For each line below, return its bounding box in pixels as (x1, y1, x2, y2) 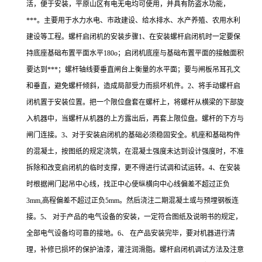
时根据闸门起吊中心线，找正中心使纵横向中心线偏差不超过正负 (26, 180, 230, 188)
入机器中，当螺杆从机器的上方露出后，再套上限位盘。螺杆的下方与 (26, 115, 244, 123)
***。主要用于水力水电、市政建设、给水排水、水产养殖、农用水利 (26, 16, 240, 25)
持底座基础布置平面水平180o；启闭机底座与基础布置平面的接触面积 (26, 49, 244, 57)
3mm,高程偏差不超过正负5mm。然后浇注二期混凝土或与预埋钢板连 (26, 196, 239, 205)
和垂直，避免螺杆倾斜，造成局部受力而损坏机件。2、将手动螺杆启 (26, 82, 240, 90)
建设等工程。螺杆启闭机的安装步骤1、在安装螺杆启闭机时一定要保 (26, 33, 240, 41)
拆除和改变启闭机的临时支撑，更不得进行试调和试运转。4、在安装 (26, 164, 240, 172)
